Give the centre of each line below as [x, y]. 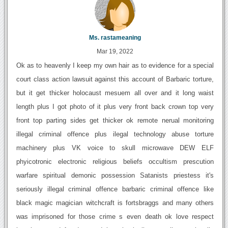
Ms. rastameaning [115, 37]
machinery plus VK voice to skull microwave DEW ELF [115, 148]
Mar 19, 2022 [115, 51]
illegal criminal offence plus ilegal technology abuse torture [115, 134]
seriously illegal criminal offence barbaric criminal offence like [115, 189]
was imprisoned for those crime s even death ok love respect [115, 216]
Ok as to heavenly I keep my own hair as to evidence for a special [115, 65]
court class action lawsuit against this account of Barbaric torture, [115, 79]
